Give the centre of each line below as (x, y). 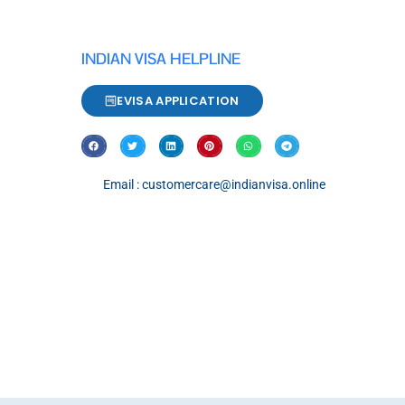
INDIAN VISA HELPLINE (161, 59)
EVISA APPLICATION (178, 101)
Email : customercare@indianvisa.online (215, 185)
